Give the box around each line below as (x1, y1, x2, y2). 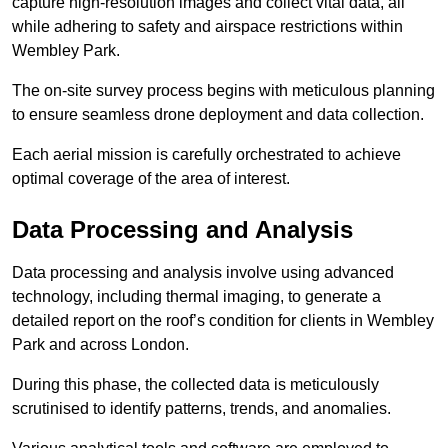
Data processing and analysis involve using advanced (12, 264, 394, 282)
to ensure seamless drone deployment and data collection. (12, 106, 424, 124)
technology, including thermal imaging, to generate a (12, 288, 381, 306)
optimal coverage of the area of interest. (12, 170, 290, 188)
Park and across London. (12, 336, 189, 354)
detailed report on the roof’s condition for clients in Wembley (12, 312, 434, 330)
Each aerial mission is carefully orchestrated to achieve (12, 146, 401, 164)
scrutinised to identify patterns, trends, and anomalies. (12, 400, 391, 418)
